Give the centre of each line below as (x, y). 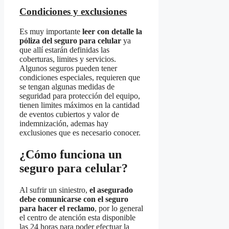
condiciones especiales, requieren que (80, 77)
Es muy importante (51, 31)
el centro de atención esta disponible (77, 217)
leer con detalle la (112, 31)
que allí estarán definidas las (64, 50)
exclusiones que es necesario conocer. (80, 132)
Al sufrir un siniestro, (53, 190)
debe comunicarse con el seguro (74, 199)
